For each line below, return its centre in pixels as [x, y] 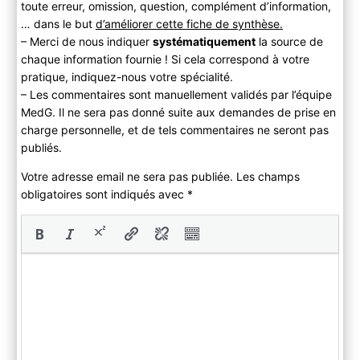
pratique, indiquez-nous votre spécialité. [127, 77]
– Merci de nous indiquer [86, 42]
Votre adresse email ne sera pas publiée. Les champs [160, 177]
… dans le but [58, 24]
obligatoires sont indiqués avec [104, 194]
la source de [289, 42]
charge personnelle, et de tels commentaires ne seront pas [174, 130]
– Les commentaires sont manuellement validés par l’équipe [176, 95]
